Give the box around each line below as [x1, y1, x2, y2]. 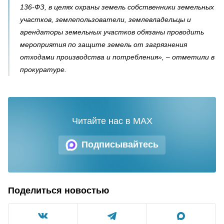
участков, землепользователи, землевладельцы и [20, 15, 191, 23]
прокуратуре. [20, 65, 66, 73]
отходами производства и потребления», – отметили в [20, 52, 214, 61]
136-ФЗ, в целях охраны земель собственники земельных [20, 2, 214, 11]
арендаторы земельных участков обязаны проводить [20, 27, 204, 36]
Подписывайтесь [81, 139, 158, 149]
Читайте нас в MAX [71, 115, 152, 126]
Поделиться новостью [8, 185, 109, 195]
